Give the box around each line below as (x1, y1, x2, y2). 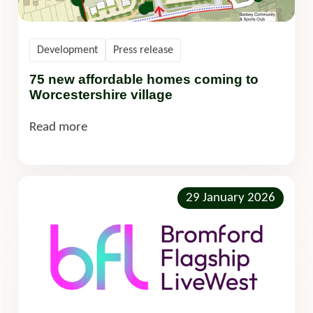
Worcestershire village (29, 87, 176, 103)
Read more (29, 121, 87, 135)
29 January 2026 (186, 191, 275, 205)
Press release (113, 45, 173, 57)
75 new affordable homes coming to (29, 72, 259, 87)
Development (37, 45, 98, 57)
